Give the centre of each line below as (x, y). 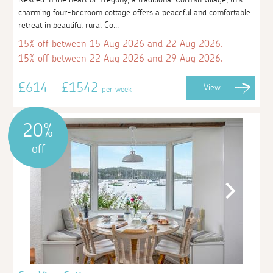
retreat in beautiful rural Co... (69, 25)
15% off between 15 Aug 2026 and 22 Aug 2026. (121, 44)
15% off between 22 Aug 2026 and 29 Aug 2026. (121, 58)
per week (117, 89)
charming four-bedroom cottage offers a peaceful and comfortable (135, 12)
